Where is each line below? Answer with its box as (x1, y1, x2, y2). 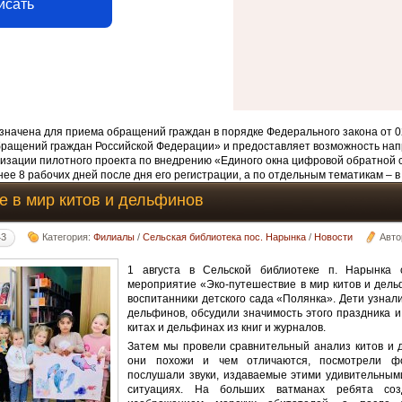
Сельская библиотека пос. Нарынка (143, 231, 307, 242)
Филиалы (93, 231, 135, 242)
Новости (314, 231, 354, 242)
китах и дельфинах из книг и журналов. (127, 320, 327, 334)
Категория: (42, 231, 94, 242)
